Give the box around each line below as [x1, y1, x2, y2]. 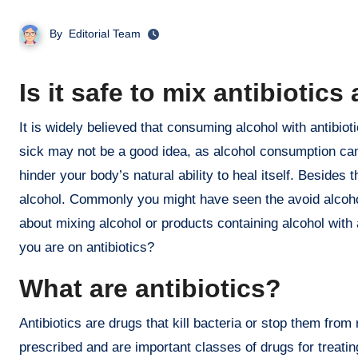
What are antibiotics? [19, 273, 281, 303]
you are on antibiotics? [19, 239, 154, 255]
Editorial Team [69, 27, 141, 40]
